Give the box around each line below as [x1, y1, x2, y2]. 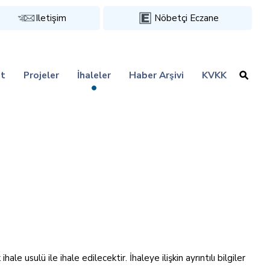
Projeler [24, 69, 59, 81]
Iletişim [36, 11, 67, 24]
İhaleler [77, 69, 111, 81]
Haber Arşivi [129, 69, 184, 81]
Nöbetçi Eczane [154, 11, 219, 24]
